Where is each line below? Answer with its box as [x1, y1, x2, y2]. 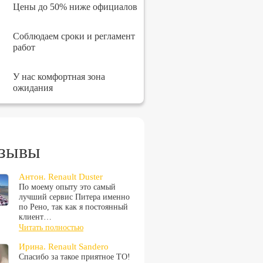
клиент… [19, 213, 52, 221]
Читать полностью [19, 223, 83, 232]
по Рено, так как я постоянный [19, 203, 128, 211]
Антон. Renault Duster [19, 172, 103, 181]
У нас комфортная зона [13, 72, 105, 82]
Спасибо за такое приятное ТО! [19, 252, 130, 261]
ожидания [13, 83, 53, 93]
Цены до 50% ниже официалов [13, 2, 137, 12]
